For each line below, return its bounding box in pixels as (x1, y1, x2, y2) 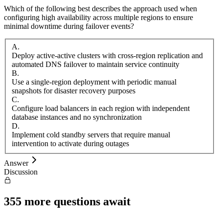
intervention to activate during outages (12, 139, 129, 148)
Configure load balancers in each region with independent (12, 104, 190, 112)
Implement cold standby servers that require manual (12, 130, 170, 139)
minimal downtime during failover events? (4, 22, 134, 30)
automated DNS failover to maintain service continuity (12, 60, 179, 68)
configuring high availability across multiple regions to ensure (4, 13, 193, 22)
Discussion (4, 167, 38, 176)
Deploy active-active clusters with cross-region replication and (12, 51, 203, 60)
